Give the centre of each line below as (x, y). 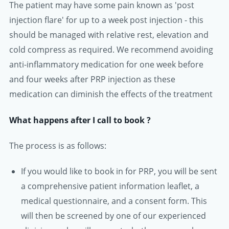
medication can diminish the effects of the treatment (111, 94)
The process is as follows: (58, 145)
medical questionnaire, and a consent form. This (114, 201)
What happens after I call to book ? (80, 120)
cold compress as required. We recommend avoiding (111, 50)
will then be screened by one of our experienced (113, 215)
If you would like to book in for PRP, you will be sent (119, 171)
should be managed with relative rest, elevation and (109, 35)
